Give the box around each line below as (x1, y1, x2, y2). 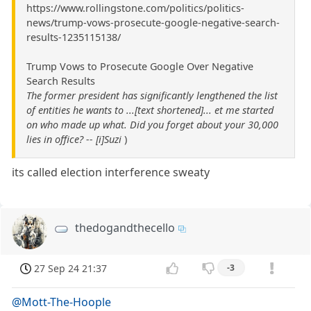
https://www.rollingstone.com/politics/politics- (26, 1, 244, 15)
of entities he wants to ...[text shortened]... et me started (26, 103, 274, 117)
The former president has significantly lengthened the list (26, 89, 278, 103)
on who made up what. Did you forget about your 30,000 (26, 118, 278, 132)
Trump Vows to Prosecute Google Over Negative (26, 60, 253, 74)
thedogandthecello (75, 220, 176, 236)
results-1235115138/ (26, 31, 121, 44)
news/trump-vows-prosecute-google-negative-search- (26, 16, 280, 30)
